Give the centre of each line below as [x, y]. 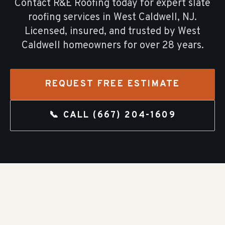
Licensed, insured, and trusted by [100, 32]
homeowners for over [111, 46]
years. [190, 46]
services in [88, 18]
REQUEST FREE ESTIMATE [113, 84]
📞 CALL [71, 115]
